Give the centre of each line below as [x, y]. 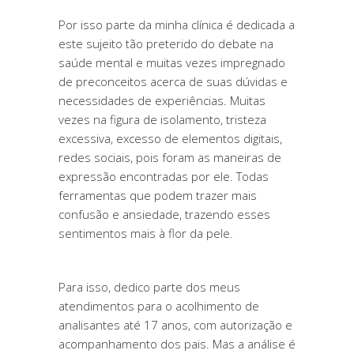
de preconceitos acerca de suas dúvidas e [173, 81]
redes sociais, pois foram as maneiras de [170, 157]
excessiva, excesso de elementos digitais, [170, 138]
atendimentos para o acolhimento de [159, 306]
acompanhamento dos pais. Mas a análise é [177, 344]
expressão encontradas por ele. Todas [164, 176]
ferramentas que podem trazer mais [158, 195]
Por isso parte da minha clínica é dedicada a [177, 24]
